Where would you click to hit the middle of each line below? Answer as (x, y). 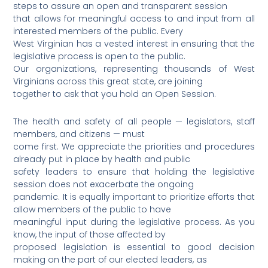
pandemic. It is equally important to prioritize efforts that (134, 197)
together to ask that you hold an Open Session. (115, 94)
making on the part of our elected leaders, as (110, 259)
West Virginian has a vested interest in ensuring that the (134, 44)
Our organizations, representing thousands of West (134, 69)
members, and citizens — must (79, 134)
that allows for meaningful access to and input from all (134, 19)
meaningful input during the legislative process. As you (134, 222)
